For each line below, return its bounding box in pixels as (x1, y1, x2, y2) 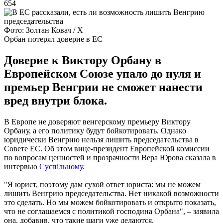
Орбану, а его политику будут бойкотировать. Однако (4, 126, 186, 135)
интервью (4, 162, 39, 171)
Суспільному (39, 162, 83, 171)
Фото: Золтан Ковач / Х (4, 25, 83, 34)
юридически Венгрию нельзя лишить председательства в (4, 135, 199, 144)
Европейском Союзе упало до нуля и (4, 67, 201, 80)
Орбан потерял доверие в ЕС (4, 34, 103, 43)
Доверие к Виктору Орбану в (4, 53, 161, 67)
